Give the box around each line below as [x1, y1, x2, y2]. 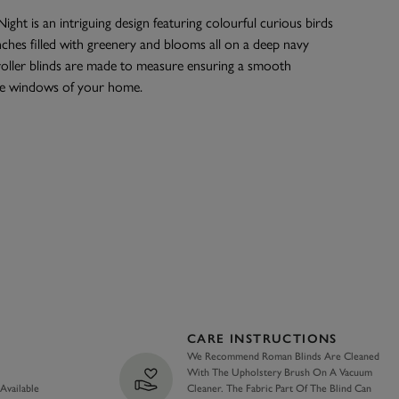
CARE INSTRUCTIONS [187, 331, 338, 347]
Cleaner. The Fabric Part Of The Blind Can [187, 382, 371, 395]
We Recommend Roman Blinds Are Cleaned [187, 350, 379, 363]
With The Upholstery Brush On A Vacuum [187, 366, 372, 379]
